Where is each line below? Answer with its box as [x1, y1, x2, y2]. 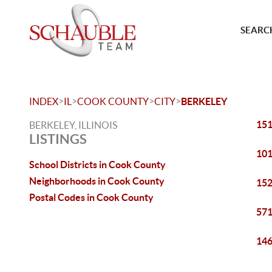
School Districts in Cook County [29, 159, 166, 170]
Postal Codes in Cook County [29, 192, 154, 203]
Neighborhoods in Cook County [29, 175, 165, 186]
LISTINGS [29, 131, 87, 146]
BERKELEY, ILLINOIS [29, 120, 117, 131]
